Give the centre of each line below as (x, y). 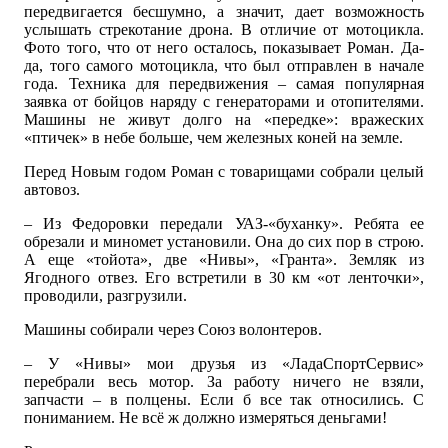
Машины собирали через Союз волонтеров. (173, 330)
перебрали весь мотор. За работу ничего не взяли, (224, 382)
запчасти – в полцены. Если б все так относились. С (224, 400)
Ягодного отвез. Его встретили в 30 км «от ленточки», (224, 278)
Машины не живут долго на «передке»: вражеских (224, 120)
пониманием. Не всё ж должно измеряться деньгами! (206, 418)
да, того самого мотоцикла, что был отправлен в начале (224, 66)
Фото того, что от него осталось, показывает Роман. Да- (224, 48)
